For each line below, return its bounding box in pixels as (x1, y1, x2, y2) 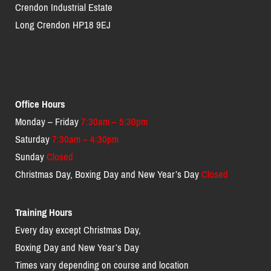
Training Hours (15, 203, 73, 222)
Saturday (15, 129, 52, 149)
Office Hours (15, 94, 65, 114)
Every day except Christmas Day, (15, 220, 141, 240)
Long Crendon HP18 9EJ (15, 16, 111, 35)
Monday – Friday (15, 112, 81, 131)
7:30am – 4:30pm (52, 129, 119, 149)
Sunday (15, 147, 47, 166)
